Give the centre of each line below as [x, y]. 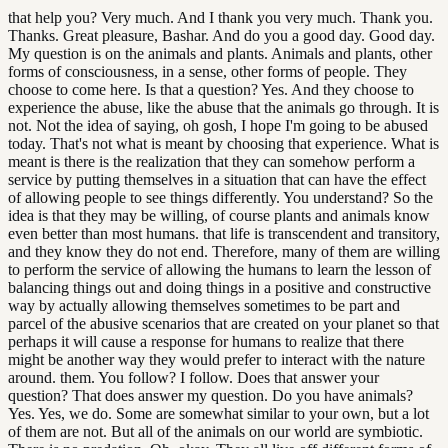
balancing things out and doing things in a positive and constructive [219, 287]
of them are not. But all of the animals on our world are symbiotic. [215, 431]
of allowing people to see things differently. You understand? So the [220, 197]
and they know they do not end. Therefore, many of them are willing [224, 251]
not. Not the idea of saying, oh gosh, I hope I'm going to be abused [218, 125]
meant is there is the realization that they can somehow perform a [211, 161]
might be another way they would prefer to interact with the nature [216, 359]
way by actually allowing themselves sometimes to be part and [204, 305]
